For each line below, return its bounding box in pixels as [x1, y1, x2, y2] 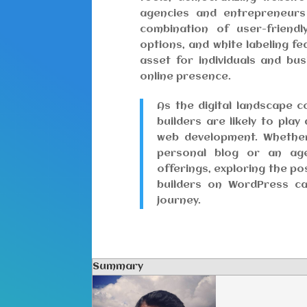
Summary [93, 261, 144, 273]
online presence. [140, 71, 232, 83]
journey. [157, 195, 201, 207]
